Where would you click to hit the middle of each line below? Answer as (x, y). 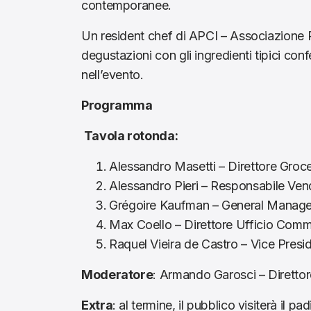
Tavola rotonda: (131, 136)
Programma (117, 105)
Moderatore (117, 275)
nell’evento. (112, 75)
